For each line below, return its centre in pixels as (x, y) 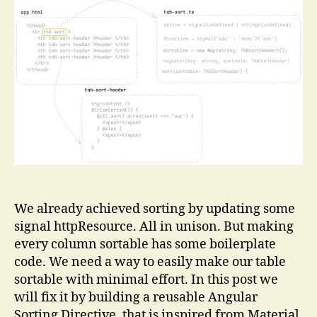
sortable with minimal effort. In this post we (146, 280)
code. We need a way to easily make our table (150, 263)
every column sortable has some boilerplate (145, 245)
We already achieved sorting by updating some (155, 209)
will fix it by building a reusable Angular (136, 298)
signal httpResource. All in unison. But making (154, 227)
